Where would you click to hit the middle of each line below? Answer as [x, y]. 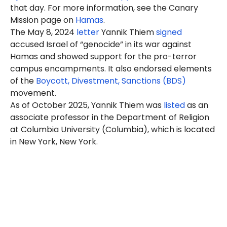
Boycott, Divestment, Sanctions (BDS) [111, 81]
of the [23, 81]
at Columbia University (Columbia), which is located [112, 129]
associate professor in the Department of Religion [110, 117]
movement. [33, 93]
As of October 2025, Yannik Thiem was [87, 105]
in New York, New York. [54, 142]
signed [169, 32]
